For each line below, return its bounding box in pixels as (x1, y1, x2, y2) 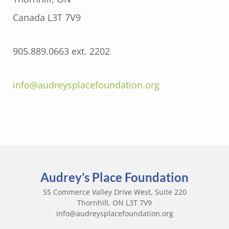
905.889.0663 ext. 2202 (13, 44, 110, 57)
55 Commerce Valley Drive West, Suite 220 (42, 187, 187, 197)
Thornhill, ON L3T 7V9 (77, 197, 152, 208)
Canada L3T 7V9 (13, 11, 81, 24)
